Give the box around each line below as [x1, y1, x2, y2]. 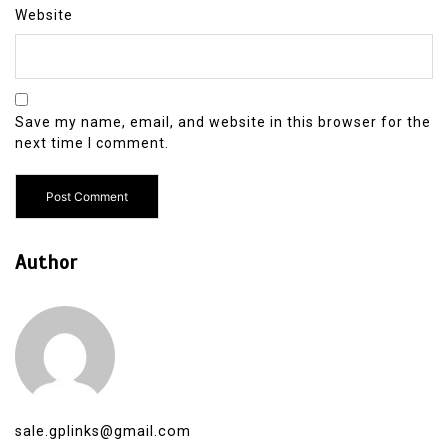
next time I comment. [15, 135, 169, 152]
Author [15, 250, 78, 276]
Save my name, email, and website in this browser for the [15, 114, 431, 131]
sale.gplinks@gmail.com [15, 423, 191, 441]
